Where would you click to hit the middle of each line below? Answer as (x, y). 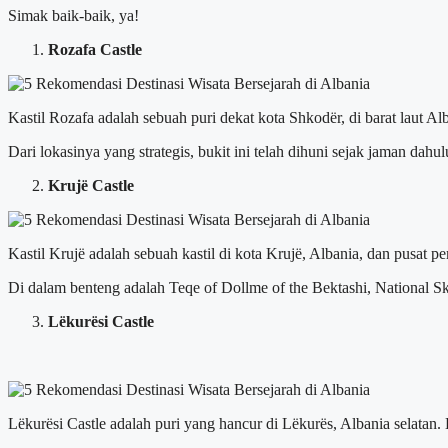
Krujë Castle (91, 185)
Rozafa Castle (95, 49)
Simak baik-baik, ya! (73, 15)
